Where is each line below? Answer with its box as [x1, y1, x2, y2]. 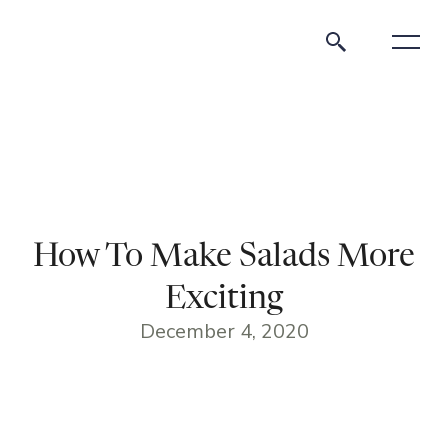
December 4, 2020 [139, 318, 309, 345]
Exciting [165, 283, 283, 315]
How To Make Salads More [33, 241, 415, 273]
